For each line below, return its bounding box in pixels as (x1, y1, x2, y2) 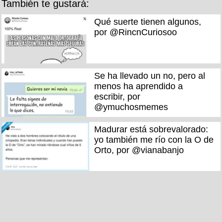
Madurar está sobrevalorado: (94, 124, 208, 135)
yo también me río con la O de (94, 135, 214, 145)
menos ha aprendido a (94, 81, 183, 91)
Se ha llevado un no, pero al (94, 70, 205, 81)
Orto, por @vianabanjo (94, 145, 184, 156)
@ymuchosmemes (94, 102, 168, 112)
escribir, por (94, 91, 140, 102)
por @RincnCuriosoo (94, 27, 177, 38)
